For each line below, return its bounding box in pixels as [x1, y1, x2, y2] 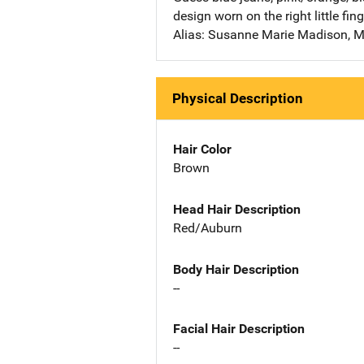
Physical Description [172, 89, 303, 106]
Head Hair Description [173, 201, 301, 217]
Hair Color [173, 141, 232, 157]
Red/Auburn [173, 219, 242, 236]
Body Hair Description [173, 261, 299, 277]
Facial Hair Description [173, 321, 305, 337]
